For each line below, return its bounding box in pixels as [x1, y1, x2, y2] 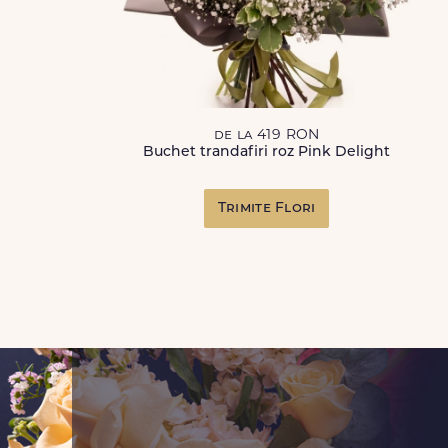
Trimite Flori [217, 201, 316, 216]
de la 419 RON [213, 128, 320, 143]
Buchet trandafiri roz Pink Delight [143, 145, 391, 160]
